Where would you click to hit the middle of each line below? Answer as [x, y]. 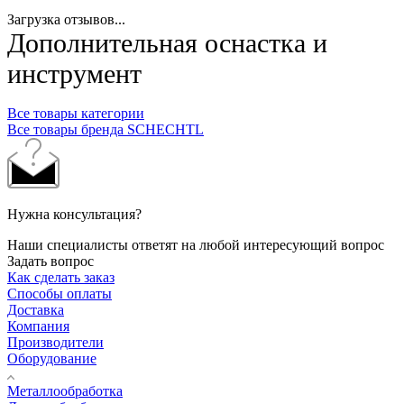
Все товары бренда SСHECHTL [106, 129]
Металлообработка [65, 390]
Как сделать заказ [61, 277]
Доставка [36, 309]
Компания [38, 326]
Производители [55, 342]
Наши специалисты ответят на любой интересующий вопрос [196, 244]
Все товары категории [76, 113]
